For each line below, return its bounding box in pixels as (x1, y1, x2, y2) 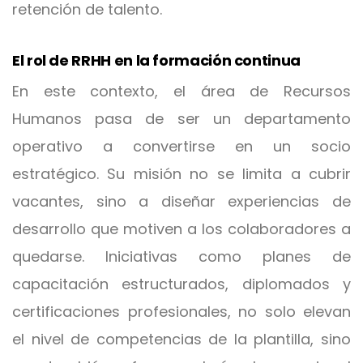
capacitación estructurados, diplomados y (12, 274, 351, 294)
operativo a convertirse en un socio (12, 136, 351, 156)
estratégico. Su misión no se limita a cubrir (12, 164, 351, 184)
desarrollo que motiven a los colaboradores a (12, 219, 351, 239)
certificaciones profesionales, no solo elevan (12, 301, 351, 322)
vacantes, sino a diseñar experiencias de (12, 191, 351, 211)
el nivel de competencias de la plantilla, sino (12, 329, 351, 349)
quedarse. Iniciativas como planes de (12, 246, 351, 267)
